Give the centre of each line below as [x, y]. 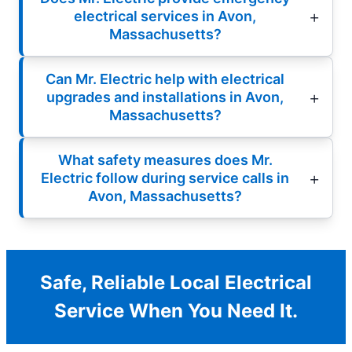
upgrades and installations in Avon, [165, 97]
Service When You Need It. [176, 311]
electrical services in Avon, [165, 16]
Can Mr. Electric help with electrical [165, 79]
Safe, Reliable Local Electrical [176, 283]
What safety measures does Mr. [165, 160]
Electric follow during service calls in [165, 178]
